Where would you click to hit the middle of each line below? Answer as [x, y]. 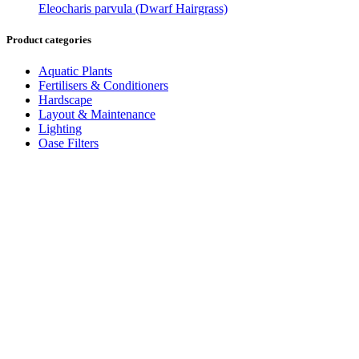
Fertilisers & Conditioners [103, 85]
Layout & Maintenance [97, 114]
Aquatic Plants [75, 71]
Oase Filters [69, 143]
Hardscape [65, 99]
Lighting [60, 128]
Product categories [49, 39]
